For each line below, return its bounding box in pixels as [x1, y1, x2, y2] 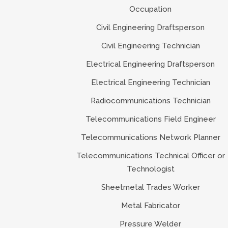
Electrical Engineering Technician [91, 77, 210, 87]
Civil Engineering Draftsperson [96, 22, 205, 32]
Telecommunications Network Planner [80, 132, 220, 142]
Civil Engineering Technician [101, 41, 200, 50]
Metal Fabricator [121, 201, 180, 210]
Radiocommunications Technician [90, 96, 211, 105]
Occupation [129, 4, 172, 14]
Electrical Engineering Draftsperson [86, 59, 215, 69]
